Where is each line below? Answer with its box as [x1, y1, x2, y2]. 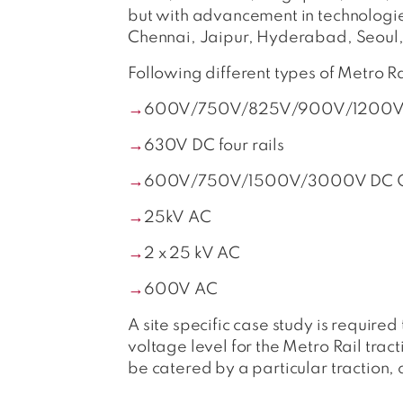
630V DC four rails [143, 138, 284, 154]
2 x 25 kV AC [143, 246, 240, 262]
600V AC [143, 282, 218, 298]
